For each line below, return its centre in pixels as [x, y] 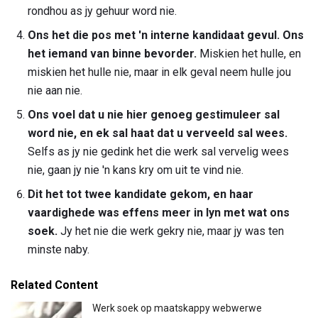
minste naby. [59, 250]
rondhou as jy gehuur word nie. [102, 11]
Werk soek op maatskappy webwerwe [177, 308]
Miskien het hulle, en [249, 54]
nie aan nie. [55, 91]
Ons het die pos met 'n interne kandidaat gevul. [154, 35]
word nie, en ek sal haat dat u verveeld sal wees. [158, 133]
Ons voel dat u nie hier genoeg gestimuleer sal [154, 115]
